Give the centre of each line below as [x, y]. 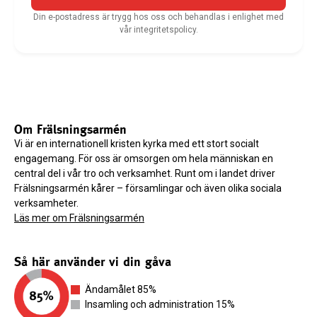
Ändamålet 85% [121, 290]
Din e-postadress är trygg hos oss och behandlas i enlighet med [158, 17]
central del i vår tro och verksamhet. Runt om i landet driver [145, 174]
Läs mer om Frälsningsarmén [79, 218]
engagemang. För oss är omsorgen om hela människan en [144, 159]
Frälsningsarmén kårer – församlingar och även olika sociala [148, 189]
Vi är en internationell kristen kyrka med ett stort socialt [137, 144]
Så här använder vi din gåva [93, 262]
